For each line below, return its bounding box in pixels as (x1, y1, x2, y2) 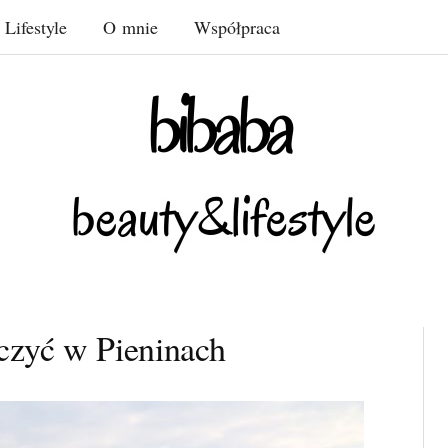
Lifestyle (5, 15, 67, 39)
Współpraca (194, 15, 280, 39)
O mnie (103, 15, 158, 39)
